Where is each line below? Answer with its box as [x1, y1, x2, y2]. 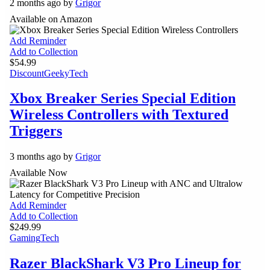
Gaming [10, 232, 40, 243]
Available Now [10, 167, 67, 178]
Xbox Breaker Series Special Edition [10, 90, 236, 107]
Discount [10, 67, 44, 78]
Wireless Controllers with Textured [10, 107, 228, 123]
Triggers [10, 123, 62, 139]
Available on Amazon [10, 13, 92, 24]
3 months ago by [10, 151, 75, 162]
